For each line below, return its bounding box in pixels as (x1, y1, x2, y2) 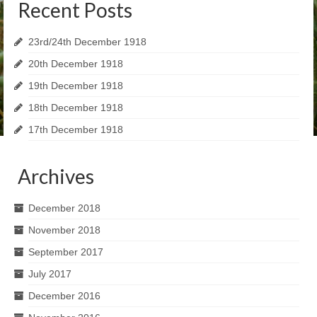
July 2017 (28, 268, 71, 279)
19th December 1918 (28, 80, 123, 91)
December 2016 (28, 290, 100, 301)
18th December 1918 (28, 102, 123, 113)
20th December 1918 (28, 58, 123, 69)
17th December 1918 (28, 124, 123, 135)
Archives (18, 164, 94, 188)
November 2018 (28, 224, 100, 236)
